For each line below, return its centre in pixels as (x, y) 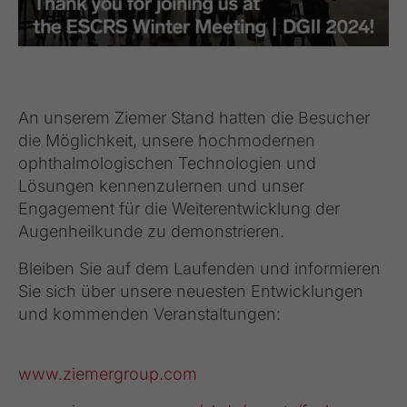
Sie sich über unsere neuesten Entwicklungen (191, 291)
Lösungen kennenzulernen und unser (161, 185)
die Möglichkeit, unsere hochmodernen (167, 140)
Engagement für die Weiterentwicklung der (179, 208)
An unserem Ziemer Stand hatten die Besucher (194, 117)
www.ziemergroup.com (108, 373)
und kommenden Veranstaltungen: (149, 313)
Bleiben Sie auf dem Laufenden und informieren (199, 268)
